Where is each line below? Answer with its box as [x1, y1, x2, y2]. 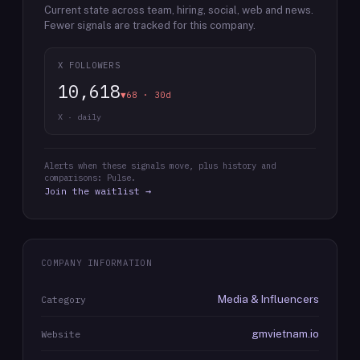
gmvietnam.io [252, 327, 319, 340]
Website [41, 328, 80, 340]
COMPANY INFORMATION [41, 257, 152, 268]
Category [41, 293, 86, 305]
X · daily [58, 112, 101, 122]
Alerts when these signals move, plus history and [44, 160, 276, 171]
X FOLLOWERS [58, 59, 121, 71]
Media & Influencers [218, 292, 319, 305]
